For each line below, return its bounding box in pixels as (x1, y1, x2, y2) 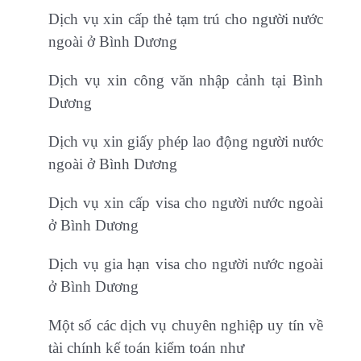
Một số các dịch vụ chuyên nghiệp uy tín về (48, 316, 324, 334)
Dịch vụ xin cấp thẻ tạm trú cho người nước (48, 10, 324, 27)
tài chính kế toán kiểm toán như (48, 338, 244, 356)
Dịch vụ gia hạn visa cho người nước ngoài (48, 255, 324, 272)
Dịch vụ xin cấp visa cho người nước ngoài (48, 193, 324, 211)
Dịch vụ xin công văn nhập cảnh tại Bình (48, 71, 324, 89)
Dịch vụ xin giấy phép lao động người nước (48, 132, 324, 150)
